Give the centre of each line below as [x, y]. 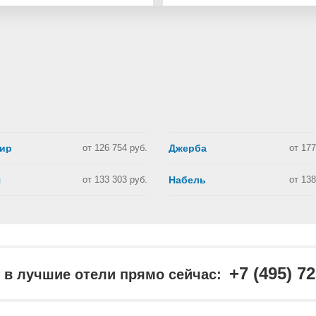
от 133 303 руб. [115, 180]
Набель [187, 180]
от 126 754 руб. [115, 148]
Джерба [188, 148]
